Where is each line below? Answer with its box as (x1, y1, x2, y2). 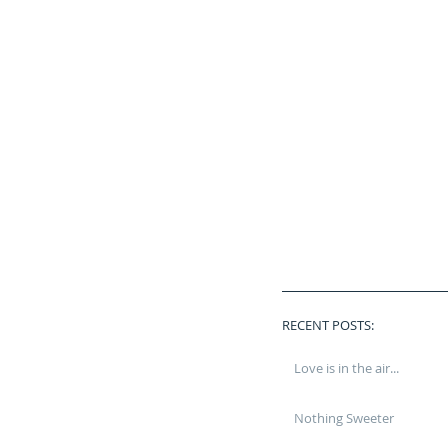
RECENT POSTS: (282, 316, 377, 335)
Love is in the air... (294, 359, 399, 378)
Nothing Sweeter (294, 409, 394, 428)
